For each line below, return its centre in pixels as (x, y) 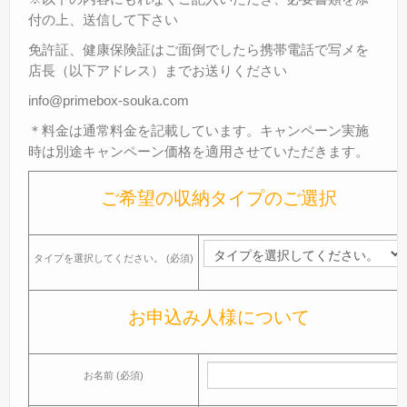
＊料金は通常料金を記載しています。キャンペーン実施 (199, 131)
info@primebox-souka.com (109, 101)
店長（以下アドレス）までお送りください (158, 71)
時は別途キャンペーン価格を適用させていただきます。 (199, 152)
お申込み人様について (218, 318)
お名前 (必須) (114, 376)
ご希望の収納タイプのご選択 (218, 199)
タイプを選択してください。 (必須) (114, 258)
